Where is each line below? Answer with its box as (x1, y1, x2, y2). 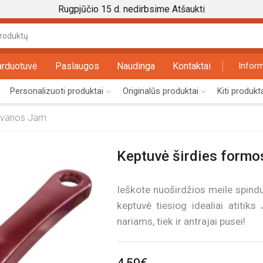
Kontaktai (173, 60, 211, 72)
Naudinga (117, 60, 156, 72)
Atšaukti (172, 4, 205, 15)
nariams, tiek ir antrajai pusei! (116, 215, 245, 227)
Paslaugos (55, 60, 100, 72)
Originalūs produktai (122, 85, 198, 96)
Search (181, 36, 208, 46)
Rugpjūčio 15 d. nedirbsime (58, 4, 172, 15)
